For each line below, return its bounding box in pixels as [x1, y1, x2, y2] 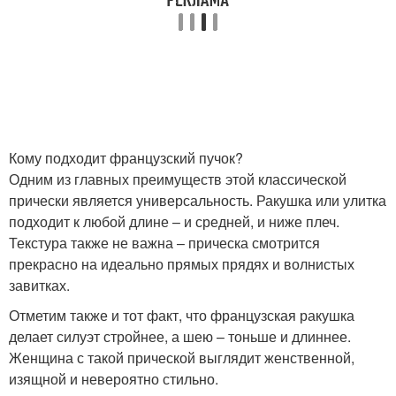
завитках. [9, 275, 70, 295]
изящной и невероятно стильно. [9, 369, 218, 389]
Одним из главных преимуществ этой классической [9, 169, 346, 189]
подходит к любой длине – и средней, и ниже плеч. [9, 211, 339, 232]
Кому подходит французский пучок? [9, 148, 243, 168]
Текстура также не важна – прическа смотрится [9, 232, 320, 253]
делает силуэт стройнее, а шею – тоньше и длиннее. [9, 326, 351, 346]
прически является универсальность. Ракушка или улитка [9, 190, 386, 210]
